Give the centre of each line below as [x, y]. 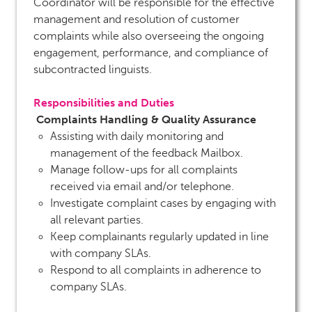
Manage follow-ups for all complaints [144, 170]
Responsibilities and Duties [105, 102]
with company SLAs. [102, 253]
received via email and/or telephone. [143, 186]
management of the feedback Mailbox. [148, 153]
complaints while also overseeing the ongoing [149, 36]
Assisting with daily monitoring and [137, 136]
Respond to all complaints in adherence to [156, 270]
